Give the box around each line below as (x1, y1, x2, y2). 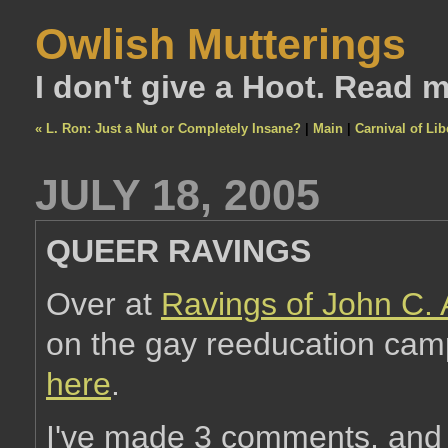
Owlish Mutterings (35, 20, 406, 68)
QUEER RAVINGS (46, 233, 311, 269)
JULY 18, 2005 (35, 171, 320, 219)
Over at (46, 286, 161, 322)
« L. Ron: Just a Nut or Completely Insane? (35, 121, 301, 136)
